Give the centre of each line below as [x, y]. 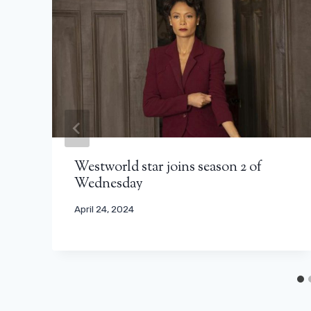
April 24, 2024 [104, 209]
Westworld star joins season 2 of [168, 167]
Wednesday [109, 184]
